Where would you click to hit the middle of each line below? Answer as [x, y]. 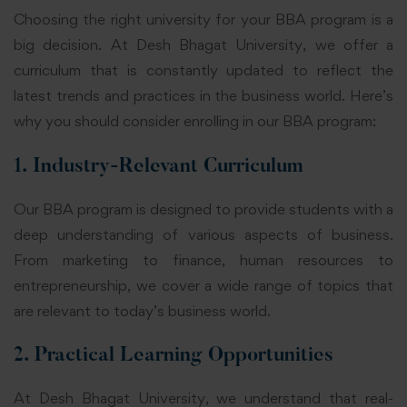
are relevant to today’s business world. [142, 310]
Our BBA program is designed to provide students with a [203, 208]
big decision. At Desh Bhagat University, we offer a [203, 45]
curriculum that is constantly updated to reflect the [203, 70]
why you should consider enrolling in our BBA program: [195, 121]
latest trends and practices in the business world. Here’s [203, 96]
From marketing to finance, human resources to [203, 259]
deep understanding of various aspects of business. [203, 234]
